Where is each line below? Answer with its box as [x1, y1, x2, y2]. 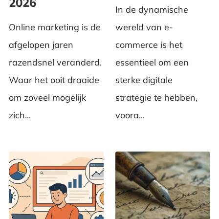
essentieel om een [115, 57, 189, 68]
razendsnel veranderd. [8, 57, 102, 68]
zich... [8, 109, 31, 121]
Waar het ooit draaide [8, 74, 99, 86]
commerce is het [115, 39, 182, 51]
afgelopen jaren [8, 39, 73, 51]
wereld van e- [115, 22, 173, 33]
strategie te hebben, [115, 92, 197, 104]
